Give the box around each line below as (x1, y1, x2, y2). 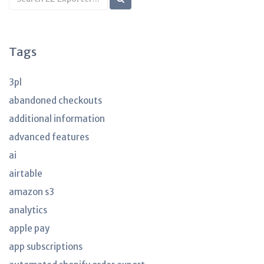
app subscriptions (9, 241, 82, 252)
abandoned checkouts (9, 95, 102, 106)
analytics (9, 204, 47, 216)
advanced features (9, 131, 89, 143)
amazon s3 (9, 186, 54, 197)
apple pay (9, 223, 49, 234)
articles (8, 12, 50, 27)
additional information (9, 113, 105, 124)
